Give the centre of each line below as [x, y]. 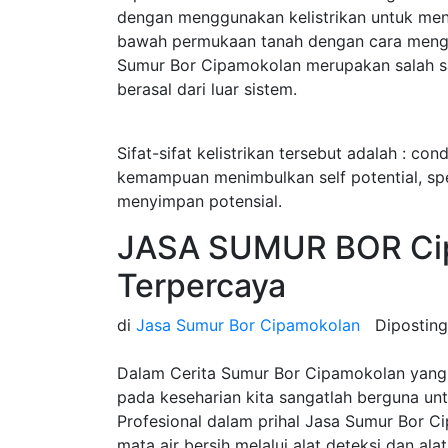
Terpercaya [201, 285]
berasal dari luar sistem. [207, 89]
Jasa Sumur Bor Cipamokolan [248, 325]
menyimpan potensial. [199, 201]
